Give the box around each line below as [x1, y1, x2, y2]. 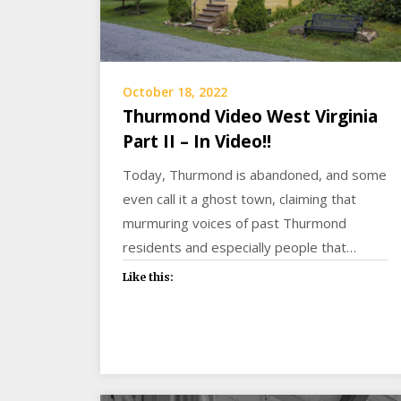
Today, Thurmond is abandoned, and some [123, 166, 387, 184]
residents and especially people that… [123, 238, 356, 257]
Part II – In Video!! [123, 130, 271, 154]
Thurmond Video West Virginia [123, 105, 378, 129]
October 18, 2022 [123, 83, 227, 101]
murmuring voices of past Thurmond [123, 214, 346, 233]
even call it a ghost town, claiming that [123, 190, 356, 209]
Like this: [123, 270, 174, 285]
